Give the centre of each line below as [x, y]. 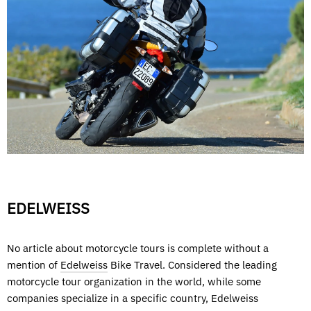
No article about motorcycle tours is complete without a [138, 248]
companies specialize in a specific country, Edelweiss [133, 298]
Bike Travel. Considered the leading [192, 264]
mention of [34, 264]
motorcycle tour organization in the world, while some [134, 281]
